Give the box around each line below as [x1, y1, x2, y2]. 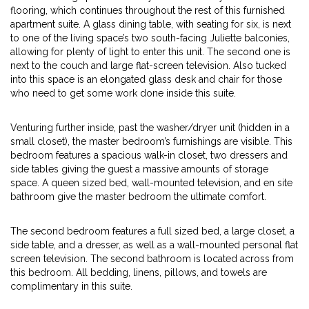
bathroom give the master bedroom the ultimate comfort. [10, 191, 266, 202]
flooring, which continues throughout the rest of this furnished [10, 5, 285, 16]
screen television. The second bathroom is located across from [10, 253, 294, 264]
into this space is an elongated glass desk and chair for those [10, 74, 282, 85]
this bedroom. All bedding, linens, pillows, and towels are [10, 267, 267, 278]
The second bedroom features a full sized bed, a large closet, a [10, 226, 295, 237]
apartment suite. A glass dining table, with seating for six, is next [10, 19, 291, 30]
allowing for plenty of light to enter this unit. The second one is [10, 46, 290, 57]
